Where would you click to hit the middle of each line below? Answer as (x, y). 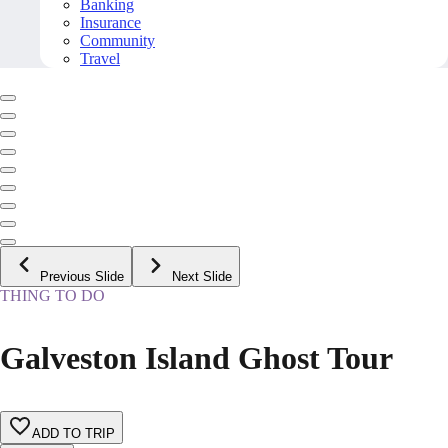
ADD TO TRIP (73, 434)
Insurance (110, 23)
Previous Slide (82, 277)
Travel (100, 59)
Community (117, 41)
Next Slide (202, 277)
